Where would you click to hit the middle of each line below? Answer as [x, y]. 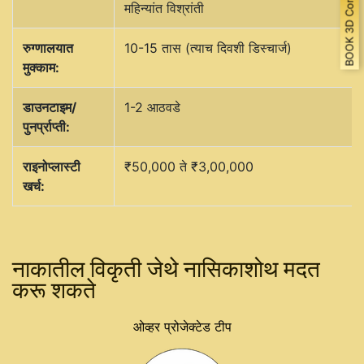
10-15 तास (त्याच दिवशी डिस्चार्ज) [208, 48]
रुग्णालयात [48, 48]
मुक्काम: [41, 67]
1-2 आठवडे [152, 107]
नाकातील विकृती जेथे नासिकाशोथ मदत [166, 269]
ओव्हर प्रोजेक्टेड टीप [182, 326]
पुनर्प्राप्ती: [46, 126]
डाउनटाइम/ [50, 107]
